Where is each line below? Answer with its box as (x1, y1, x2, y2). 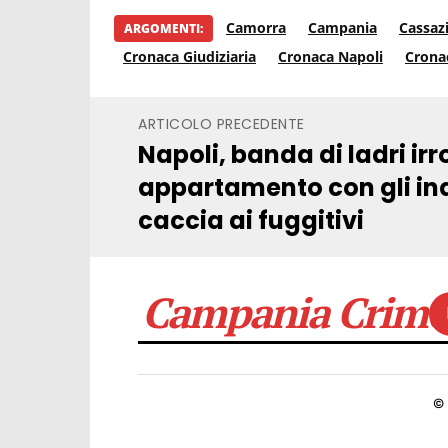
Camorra (226, 17, 287, 37)
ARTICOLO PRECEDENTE (138, 113, 305, 134)
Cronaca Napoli (278, 46, 384, 66)
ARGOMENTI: (124, 19, 204, 37)
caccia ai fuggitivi (138, 203, 364, 237)
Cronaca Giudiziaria (123, 46, 257, 66)
